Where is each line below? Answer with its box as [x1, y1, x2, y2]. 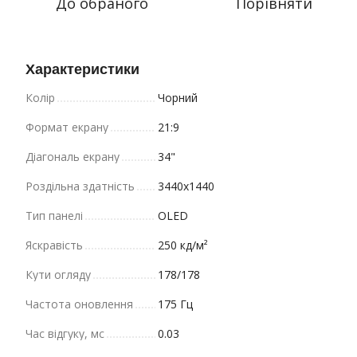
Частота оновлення [25, 296, 133, 312]
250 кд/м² [158, 237, 208, 253]
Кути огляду [25, 267, 91, 282]
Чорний [158, 90, 198, 105]
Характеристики [25, 61, 139, 77]
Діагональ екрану [25, 149, 120, 164]
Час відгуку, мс [25, 326, 104, 341]
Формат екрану [25, 120, 108, 135]
